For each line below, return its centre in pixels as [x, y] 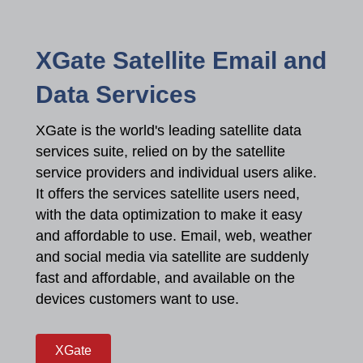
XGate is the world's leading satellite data [169, 133]
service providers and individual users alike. [176, 175]
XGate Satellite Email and [181, 63]
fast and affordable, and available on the [165, 281]
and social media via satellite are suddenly [172, 260]
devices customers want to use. [137, 302]
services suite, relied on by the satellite [160, 154]
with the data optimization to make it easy [169, 218]
